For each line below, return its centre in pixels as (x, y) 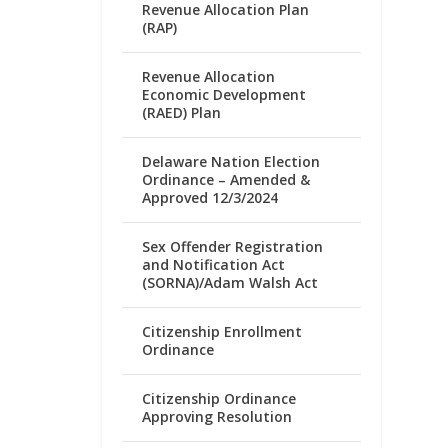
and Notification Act (214, 264)
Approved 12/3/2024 (210, 197)
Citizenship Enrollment (222, 331)
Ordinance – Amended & (226, 179)
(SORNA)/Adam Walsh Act (230, 282)
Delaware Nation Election (231, 161)
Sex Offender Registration (233, 246)
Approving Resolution (217, 416)
